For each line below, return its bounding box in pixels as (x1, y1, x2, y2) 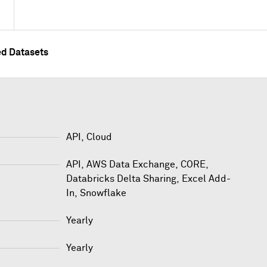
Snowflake (79, 188, 126, 198)
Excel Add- (181, 173, 231, 184)
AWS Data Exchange (86, 159, 175, 169)
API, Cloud (66, 132, 112, 142)
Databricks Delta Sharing (66, 173, 176, 184)
